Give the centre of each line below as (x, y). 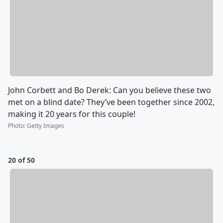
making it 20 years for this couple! (72, 114)
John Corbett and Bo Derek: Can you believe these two (110, 90)
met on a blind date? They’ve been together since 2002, (111, 102)
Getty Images (46, 125)
